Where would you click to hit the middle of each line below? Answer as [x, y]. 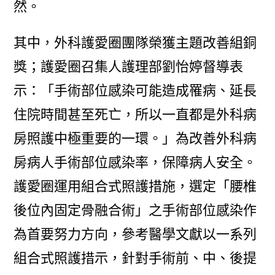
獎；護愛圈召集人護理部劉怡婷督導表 [129, 67]
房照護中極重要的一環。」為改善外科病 [135, 139]
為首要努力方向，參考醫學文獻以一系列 [135, 234]
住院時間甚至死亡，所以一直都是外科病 [135, 115]
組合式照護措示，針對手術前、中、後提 [135, 258]
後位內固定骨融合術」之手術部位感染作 [135, 211]
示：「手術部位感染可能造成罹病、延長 [135, 91]
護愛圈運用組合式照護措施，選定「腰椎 [135, 187]
